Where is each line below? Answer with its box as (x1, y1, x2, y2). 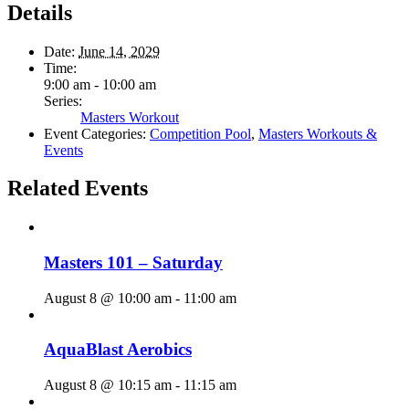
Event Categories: (44, 125, 146, 142)
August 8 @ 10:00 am (44, 289, 172, 306)
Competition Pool (150, 125, 251, 142)
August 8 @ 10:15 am (44, 377, 172, 393)
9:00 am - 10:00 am (44, 76, 156, 92)
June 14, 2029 (79, 43, 160, 59)
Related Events (7, 176, 148, 201)
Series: (44, 92, 82, 109)
